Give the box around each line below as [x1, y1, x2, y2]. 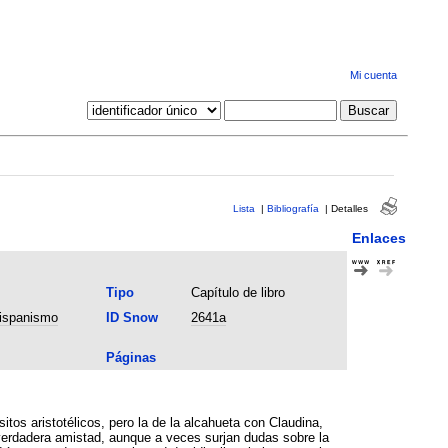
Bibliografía [266, 202, 319, 214]
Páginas [105, 349, 156, 365]
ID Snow [105, 309, 158, 325]
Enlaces [351, 229, 406, 246]
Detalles [330, 202, 368, 214]
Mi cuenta [349, 69, 397, 82]
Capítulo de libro [190, 284, 285, 300]
